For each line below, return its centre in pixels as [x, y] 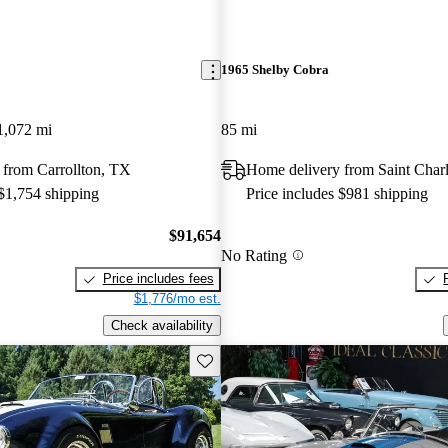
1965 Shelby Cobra [274, 70]
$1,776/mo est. [177, 299]
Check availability [161, 325]
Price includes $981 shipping [336, 193]
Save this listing [242, 359]
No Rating [253, 255]
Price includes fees [158, 279]
